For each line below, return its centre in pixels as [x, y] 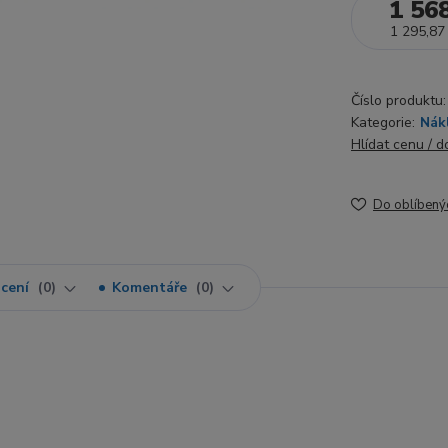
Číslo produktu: [398, 100]
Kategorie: [383, 122]
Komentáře [151, 287]
